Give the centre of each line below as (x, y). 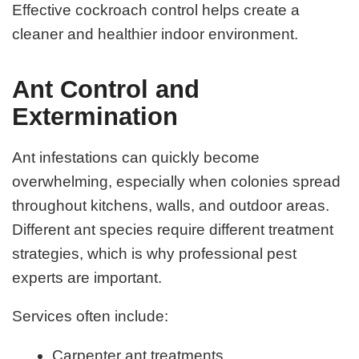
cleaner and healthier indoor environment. (155, 34)
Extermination (95, 117)
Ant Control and (106, 90)
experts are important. (87, 277)
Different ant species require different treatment (173, 229)
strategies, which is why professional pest (155, 253)
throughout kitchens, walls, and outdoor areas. (171, 205)
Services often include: (91, 317)
